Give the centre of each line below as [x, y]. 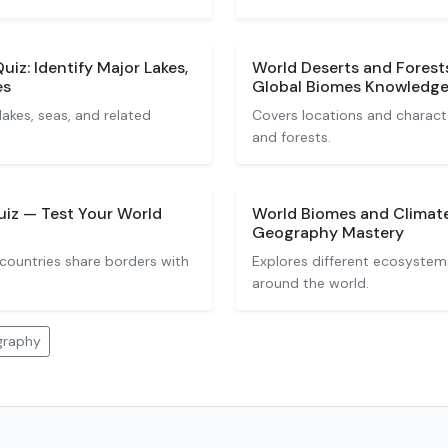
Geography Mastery [328, 232]
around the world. [310, 283]
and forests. [291, 137]
